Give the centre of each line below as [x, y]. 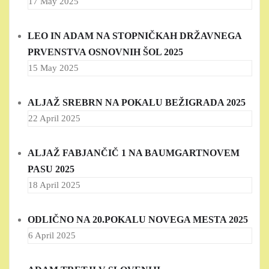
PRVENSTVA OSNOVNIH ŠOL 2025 [105, 52]
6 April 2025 [52, 236]
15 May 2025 [53, 68]
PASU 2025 [51, 169]
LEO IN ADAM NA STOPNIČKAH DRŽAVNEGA [134, 36]
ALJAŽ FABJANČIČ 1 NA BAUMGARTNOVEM [134, 153]
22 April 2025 [54, 119]
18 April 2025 [54, 185]
